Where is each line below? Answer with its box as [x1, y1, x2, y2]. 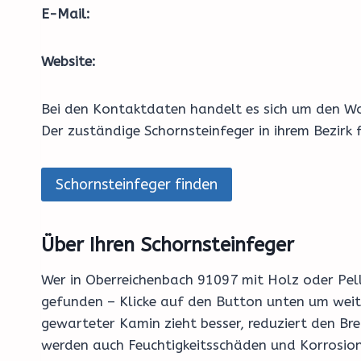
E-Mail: [41, 6, 90, 22]
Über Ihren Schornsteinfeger [41, 234, 294, 257]
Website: [41, 53, 96, 69]
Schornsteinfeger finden [56, 176, 218, 194]
